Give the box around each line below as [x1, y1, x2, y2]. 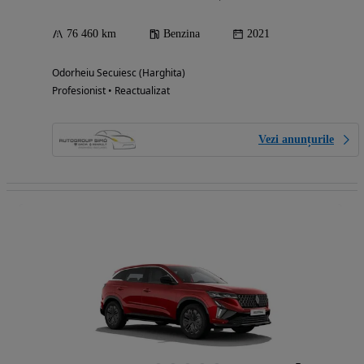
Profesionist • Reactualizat [52, 83, 170, 97]
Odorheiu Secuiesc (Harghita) [52, 65, 185, 80]
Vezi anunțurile [258, 132, 334, 145]
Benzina [163, 27, 200, 40]
